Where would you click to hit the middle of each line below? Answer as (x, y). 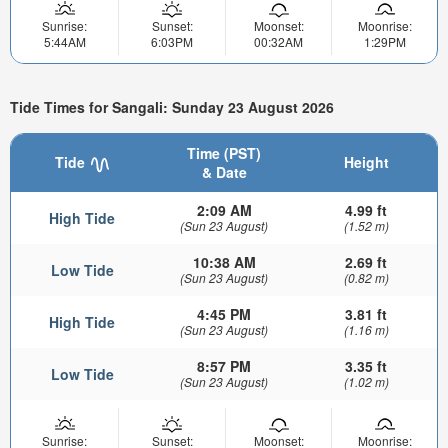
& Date (224, 172)
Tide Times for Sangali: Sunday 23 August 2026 (172, 106)
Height (366, 162)
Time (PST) (224, 153)
